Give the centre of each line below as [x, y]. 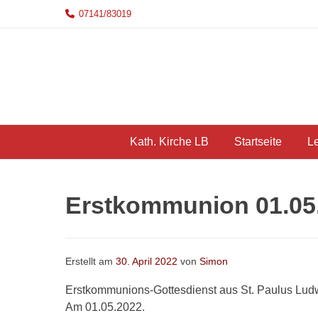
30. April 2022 [147, 262]
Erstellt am [91, 262]
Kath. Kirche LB [169, 142]
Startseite [258, 142]
